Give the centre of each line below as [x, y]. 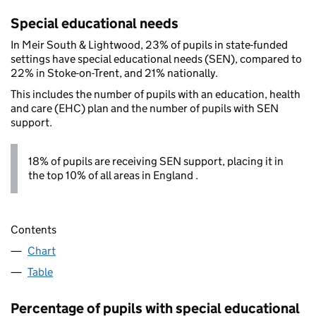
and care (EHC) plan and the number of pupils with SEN [145, 109]
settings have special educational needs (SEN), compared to [156, 59]
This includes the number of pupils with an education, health [156, 95]
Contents [34, 229]
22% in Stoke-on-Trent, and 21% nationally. [114, 73]
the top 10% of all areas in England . [113, 176]
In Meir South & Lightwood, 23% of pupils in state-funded [149, 45]
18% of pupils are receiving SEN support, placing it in [156, 162]
